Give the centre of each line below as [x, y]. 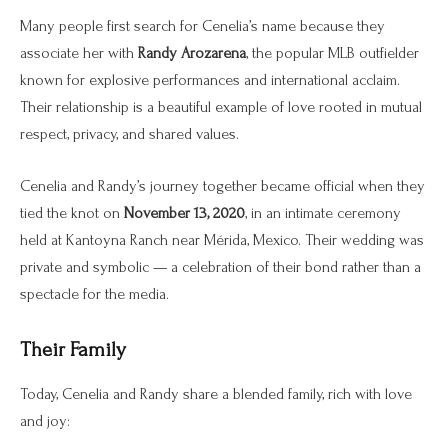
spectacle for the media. [94, 293]
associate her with [79, 53]
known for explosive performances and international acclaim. [210, 80]
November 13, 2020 [184, 212]
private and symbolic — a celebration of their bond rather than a [220, 266]
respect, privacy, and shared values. [129, 134]
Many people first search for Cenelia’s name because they [202, 26]
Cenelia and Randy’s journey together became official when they [222, 185]
